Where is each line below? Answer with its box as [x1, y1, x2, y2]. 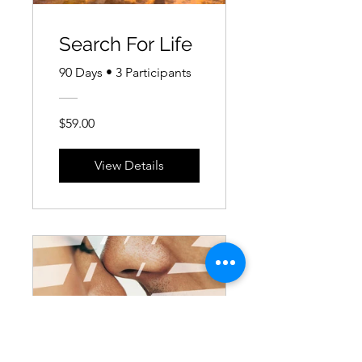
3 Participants [116, 65, 192, 81]
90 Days [59, 65, 103, 81]
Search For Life [59, 32, 192, 57]
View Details [95, 158, 164, 174]
